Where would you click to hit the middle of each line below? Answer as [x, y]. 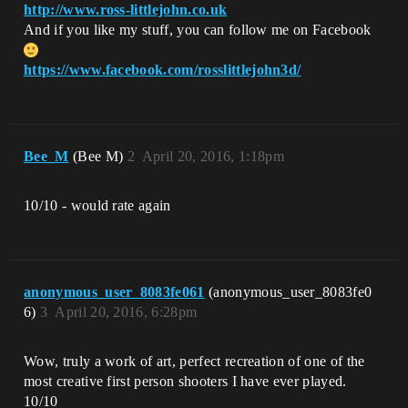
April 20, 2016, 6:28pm [126, 311]
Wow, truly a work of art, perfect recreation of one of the [194, 361]
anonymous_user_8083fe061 [114, 291]
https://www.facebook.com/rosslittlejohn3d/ [163, 69]
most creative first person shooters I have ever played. [185, 381]
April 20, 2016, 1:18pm [213, 156]
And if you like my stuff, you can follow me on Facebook [198, 29]
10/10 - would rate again [97, 205]
